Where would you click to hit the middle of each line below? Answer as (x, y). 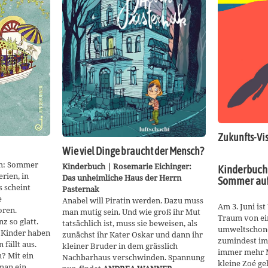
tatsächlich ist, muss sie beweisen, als (130, 223)
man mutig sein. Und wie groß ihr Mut (131, 211)
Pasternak (81, 189)
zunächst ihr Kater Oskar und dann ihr (133, 234)
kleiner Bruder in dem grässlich (120, 246)
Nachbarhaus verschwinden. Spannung (133, 257)
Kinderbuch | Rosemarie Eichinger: (127, 166)
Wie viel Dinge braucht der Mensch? (133, 152)
